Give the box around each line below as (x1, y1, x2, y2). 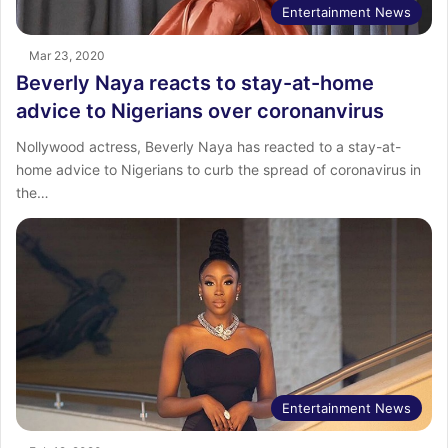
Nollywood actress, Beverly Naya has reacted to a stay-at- (16, 138, 401, 156)
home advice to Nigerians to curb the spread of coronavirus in (16, 161, 421, 179)
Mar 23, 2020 (29, 48, 105, 64)
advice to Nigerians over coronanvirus (16, 99, 384, 124)
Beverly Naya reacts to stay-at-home (16, 71, 374, 96)
